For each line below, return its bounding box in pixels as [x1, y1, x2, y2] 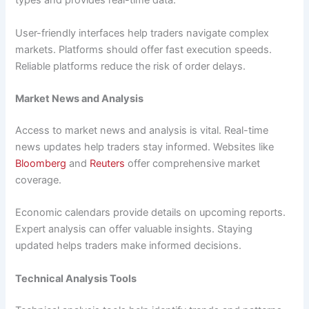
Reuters [90, 157, 126, 170]
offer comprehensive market [125, 157, 261, 170]
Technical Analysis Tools [15, 272, 137, 285]
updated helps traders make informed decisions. [15, 239, 242, 252]
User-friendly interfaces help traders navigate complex [15, 26, 270, 39]
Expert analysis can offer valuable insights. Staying [15, 223, 253, 236]
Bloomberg [15, 157, 67, 170]
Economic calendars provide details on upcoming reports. [15, 206, 286, 219]
